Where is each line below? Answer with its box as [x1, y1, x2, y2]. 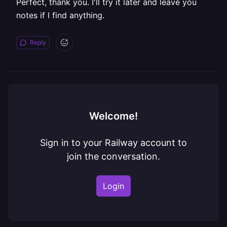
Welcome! [89, 110, 138, 122]
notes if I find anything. [16, 10, 104, 20]
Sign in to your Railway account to [40, 137, 187, 148]
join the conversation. [67, 151, 160, 162]
